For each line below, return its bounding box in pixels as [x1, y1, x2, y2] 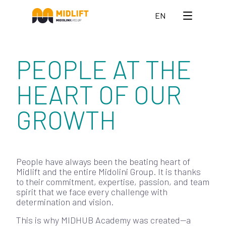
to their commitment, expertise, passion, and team [16, 176, 209, 187]
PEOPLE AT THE [16, 54, 192, 84]
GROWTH [16, 104, 116, 135]
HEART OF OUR [16, 79, 182, 109]
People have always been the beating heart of [16, 156, 190, 167]
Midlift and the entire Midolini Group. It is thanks [16, 166, 201, 177]
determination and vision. [16, 196, 114, 207]
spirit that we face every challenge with [16, 186, 167, 197]
